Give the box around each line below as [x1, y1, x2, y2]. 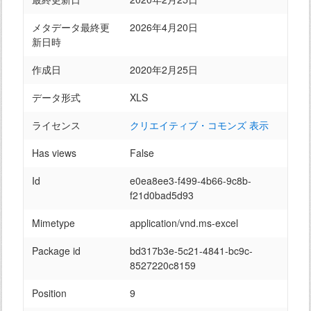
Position [32, 286, 67, 300]
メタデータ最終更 [32, 20, 110, 34]
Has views [32, 146, 76, 160]
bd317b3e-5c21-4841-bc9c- [130, 244, 253, 258]
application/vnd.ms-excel [130, 216, 238, 230]
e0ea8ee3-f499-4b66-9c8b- [130, 174, 251, 187]
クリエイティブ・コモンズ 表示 [130, 118, 269, 132]
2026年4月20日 [130, 20, 198, 34]
